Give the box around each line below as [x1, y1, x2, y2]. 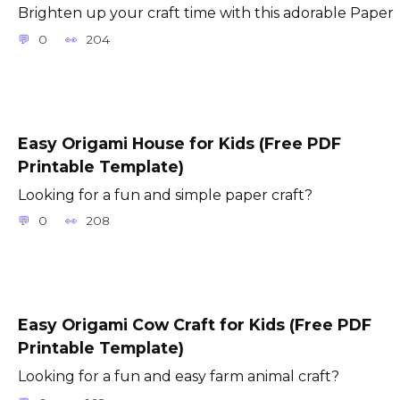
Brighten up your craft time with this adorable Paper [18, 4, 394, 22]
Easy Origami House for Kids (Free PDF [18, 133, 341, 153]
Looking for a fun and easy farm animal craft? [18, 368, 339, 386]
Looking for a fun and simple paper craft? [18, 186, 312, 204]
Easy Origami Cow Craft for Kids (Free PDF [18, 315, 371, 335]
